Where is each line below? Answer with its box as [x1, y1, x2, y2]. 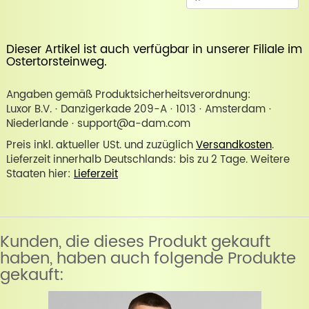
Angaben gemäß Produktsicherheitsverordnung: [6, 86, 251, 104]
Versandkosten [195, 137, 272, 154]
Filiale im [252, 40, 302, 60]
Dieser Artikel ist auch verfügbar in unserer [6, 40, 253, 60]
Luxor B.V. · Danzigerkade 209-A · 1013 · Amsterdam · [6, 101, 272, 119]
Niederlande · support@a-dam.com [6, 115, 190, 133]
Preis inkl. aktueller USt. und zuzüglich [6, 137, 196, 154]
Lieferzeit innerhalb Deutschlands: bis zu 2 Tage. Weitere [6, 151, 290, 169]
